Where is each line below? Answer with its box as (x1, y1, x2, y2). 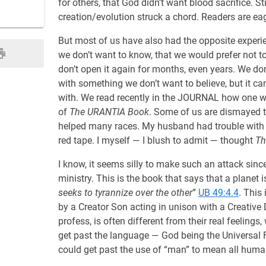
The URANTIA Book (69, 106, 149, 118)
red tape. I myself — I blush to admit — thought (58, 135, 255, 146)
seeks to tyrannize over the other (58, 187, 192, 198)
